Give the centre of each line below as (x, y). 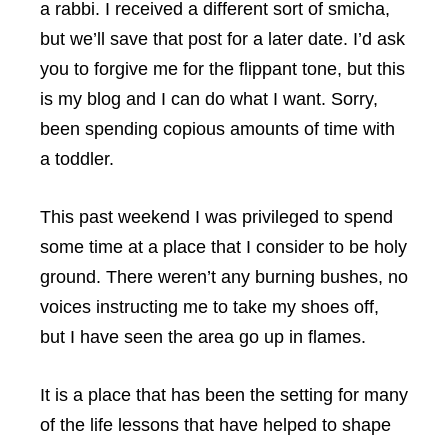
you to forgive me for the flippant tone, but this (222, 69)
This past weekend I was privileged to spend (216, 217)
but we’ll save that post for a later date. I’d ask (222, 39)
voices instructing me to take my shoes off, (209, 307)
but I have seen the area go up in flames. (203, 337)
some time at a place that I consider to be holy (223, 247)
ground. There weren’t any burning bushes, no (224, 277)
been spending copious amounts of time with (217, 129)
